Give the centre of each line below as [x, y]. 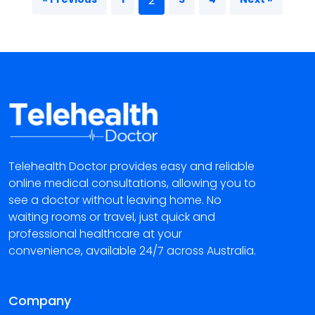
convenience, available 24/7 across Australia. [132, 251]
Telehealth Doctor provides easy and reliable [131, 167]
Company [40, 301]
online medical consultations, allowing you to [132, 184]
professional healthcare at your [95, 234]
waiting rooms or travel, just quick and [112, 217]
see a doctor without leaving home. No [115, 200]
